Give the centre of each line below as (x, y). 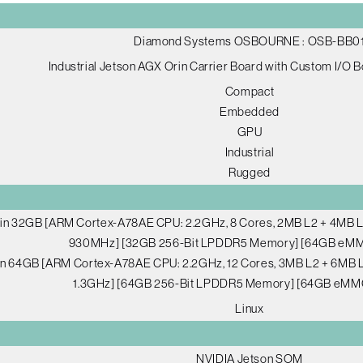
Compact (250, 92)
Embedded (250, 112)
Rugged (250, 173)
